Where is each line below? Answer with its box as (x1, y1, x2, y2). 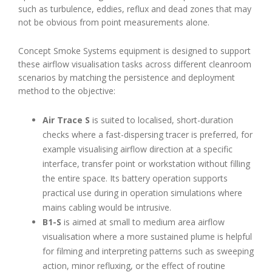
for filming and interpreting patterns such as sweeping (42, 245, 254, 257)
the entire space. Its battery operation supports (42, 172, 228, 184)
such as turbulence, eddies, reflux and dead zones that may (18, 2, 251, 15)
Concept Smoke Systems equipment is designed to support (18, 44, 251, 56)
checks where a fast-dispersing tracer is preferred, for (42, 128, 253, 140)
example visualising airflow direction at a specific (42, 143, 233, 155)
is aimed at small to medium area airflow (61, 216, 225, 228)
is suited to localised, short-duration (90, 114, 233, 126)
